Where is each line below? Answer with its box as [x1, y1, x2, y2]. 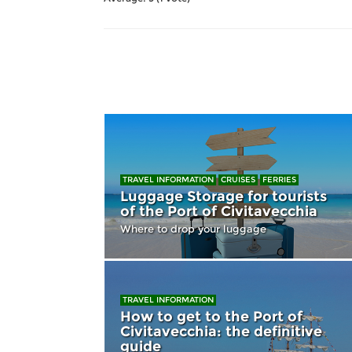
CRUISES [221, 174, 255, 185]
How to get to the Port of [120, 307, 302, 325]
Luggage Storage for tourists [120, 188, 327, 205]
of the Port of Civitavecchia [120, 203, 317, 220]
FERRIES [262, 174, 296, 185]
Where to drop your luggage [120, 222, 266, 235]
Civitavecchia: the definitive [120, 322, 322, 340]
